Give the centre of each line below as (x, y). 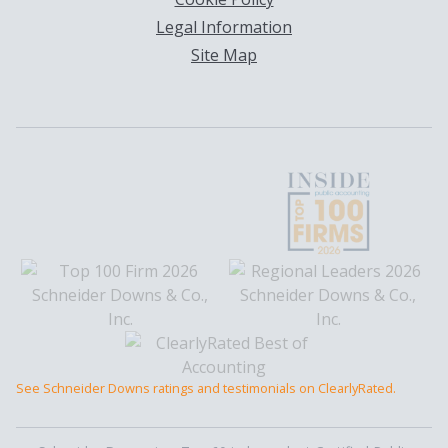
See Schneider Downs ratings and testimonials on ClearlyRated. (206, 388)
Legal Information (224, 27)
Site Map (224, 55)
